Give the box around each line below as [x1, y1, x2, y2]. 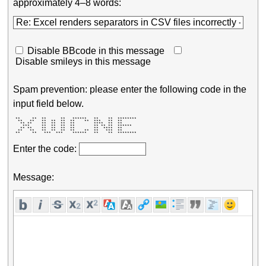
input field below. [13, 98, 84, 109]
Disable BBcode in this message [27, 46, 165, 56]
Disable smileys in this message [15, 56, 151, 67]
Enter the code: [13, 143, 80, 154]
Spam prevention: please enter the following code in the [13, 84, 247, 94]
